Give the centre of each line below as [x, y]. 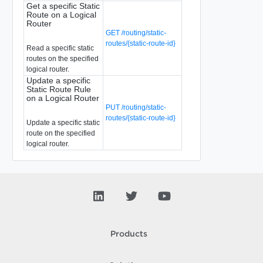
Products [129, 234]
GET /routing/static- [136, 33]
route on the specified [60, 133]
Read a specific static [60, 48]
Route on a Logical [61, 14]
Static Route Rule [58, 89]
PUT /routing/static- [136, 107]
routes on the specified [62, 58]
